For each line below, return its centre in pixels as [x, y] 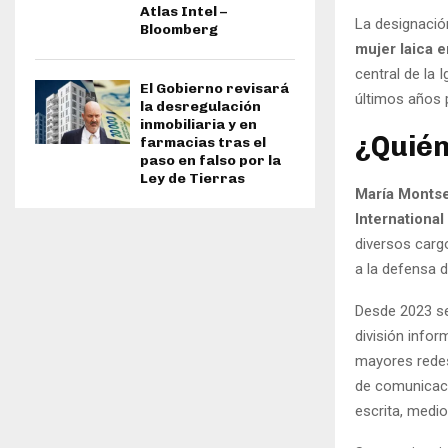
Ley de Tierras [192, 179]
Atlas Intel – [183, 12]
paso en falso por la [210, 161]
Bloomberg [179, 30]
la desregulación [200, 107]
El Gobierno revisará [214, 89]
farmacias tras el [203, 143]
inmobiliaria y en [198, 125]
